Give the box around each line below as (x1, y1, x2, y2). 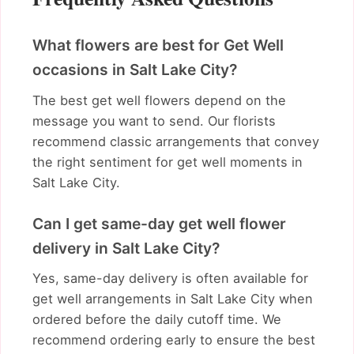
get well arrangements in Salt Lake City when (32, 291, 313, 307)
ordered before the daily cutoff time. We (32, 311, 281, 328)
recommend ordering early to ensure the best (32, 332, 315, 348)
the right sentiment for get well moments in (32, 153, 303, 170)
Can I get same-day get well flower (32, 213, 286, 233)
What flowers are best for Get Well (32, 36, 284, 55)
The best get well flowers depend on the (32, 92, 286, 108)
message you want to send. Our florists (32, 112, 276, 129)
